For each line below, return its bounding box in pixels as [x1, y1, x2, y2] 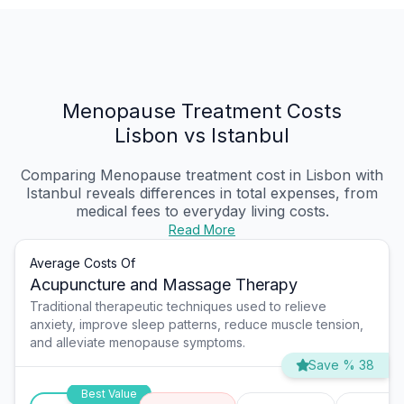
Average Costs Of [30, 255, 135, 271]
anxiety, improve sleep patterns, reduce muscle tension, [30, 317, 363, 333]
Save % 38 [308, 357, 374, 373]
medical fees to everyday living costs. [75, 202, 329, 221]
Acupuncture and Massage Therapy [30, 275, 298, 295]
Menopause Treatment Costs [62, 99, 342, 124]
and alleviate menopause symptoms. [30, 335, 245, 351]
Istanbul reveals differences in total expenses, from [26, 184, 378, 203]
